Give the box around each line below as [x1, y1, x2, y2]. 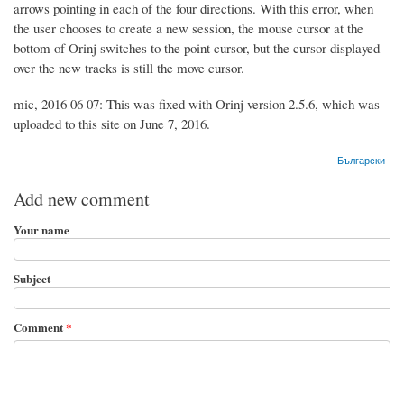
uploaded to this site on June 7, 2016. [14, 114, 210, 133]
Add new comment [14, 186, 150, 211]
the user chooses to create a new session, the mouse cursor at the [14, 18, 363, 37]
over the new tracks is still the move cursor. [14, 58, 244, 77]
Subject [14, 269, 50, 287]
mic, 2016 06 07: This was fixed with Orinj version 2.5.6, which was [14, 94, 380, 113]
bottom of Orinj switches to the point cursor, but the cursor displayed [14, 38, 380, 57]
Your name [14, 220, 69, 238]
